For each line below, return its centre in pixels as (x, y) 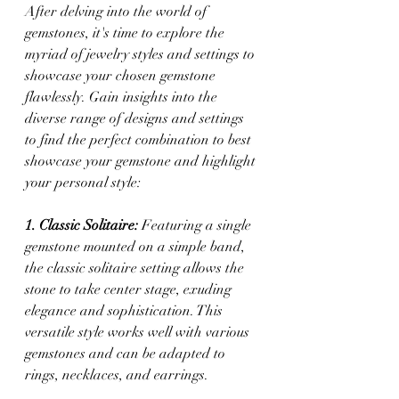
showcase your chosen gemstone (122, 75)
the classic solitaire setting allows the (136, 268)
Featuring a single (196, 225)
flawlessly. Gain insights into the (123, 97)
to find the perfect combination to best (140, 139)
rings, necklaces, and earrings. (117, 375)
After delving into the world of (118, 11)
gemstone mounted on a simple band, (137, 246)
